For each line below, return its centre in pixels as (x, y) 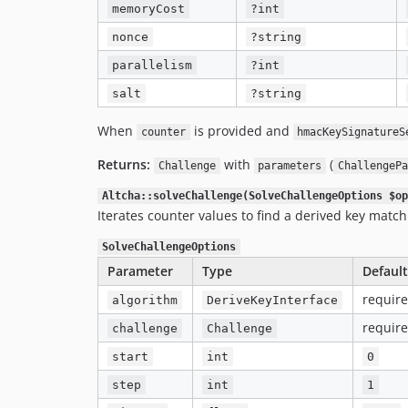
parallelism (153, 65)
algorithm (145, 300)
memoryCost (149, 9)
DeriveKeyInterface (273, 300)
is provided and (241, 131)
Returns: (124, 164)
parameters (290, 166)
